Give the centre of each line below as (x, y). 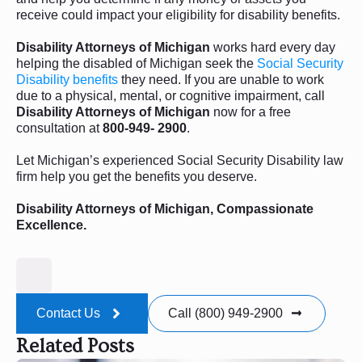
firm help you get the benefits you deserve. (137, 176)
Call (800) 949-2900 (225, 313)
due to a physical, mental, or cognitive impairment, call (170, 95)
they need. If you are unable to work (221, 79)
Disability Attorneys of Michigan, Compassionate (165, 208)
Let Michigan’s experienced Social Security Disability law (180, 160)
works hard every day (273, 47)
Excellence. (51, 225)
